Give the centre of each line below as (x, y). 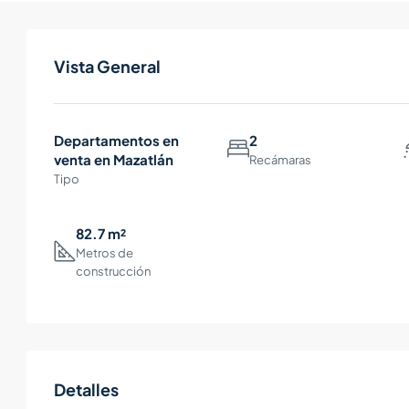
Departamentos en (116, 141)
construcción (113, 272)
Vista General (107, 67)
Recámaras (281, 160)
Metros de (105, 253)
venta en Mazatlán (114, 160)
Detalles (86, 390)
